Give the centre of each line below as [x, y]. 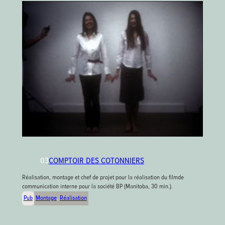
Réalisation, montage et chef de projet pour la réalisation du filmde [103, 177]
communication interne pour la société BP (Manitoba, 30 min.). [97, 186]
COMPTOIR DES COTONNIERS [96, 161]
